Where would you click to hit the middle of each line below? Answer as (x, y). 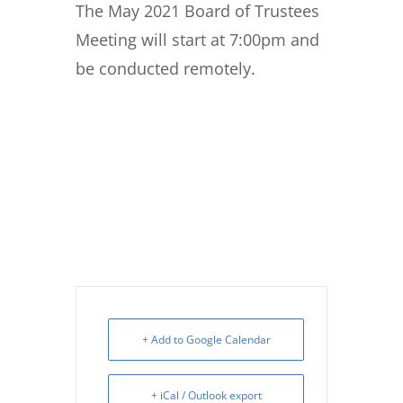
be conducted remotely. (166, 69)
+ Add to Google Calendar (206, 340)
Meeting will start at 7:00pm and (197, 40)
